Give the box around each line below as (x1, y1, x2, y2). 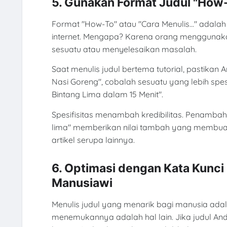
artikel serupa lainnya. (51, 134, 135, 145)
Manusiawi (51, 176, 112, 191)
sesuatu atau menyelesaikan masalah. (51, 44, 197, 54)
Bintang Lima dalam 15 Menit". (51, 89, 163, 100)
